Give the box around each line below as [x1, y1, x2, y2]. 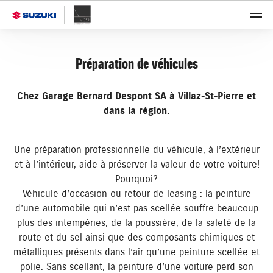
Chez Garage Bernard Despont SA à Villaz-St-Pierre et [17, 90, 256, 102]
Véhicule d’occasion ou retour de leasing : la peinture [22, 188, 251, 200]
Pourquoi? [115, 173, 158, 185]
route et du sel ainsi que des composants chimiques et [18, 232, 255, 244]
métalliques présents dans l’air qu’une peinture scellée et [13, 246, 260, 258]
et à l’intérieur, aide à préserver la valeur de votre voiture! [13, 158, 260, 171]
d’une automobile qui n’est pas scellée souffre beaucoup [15, 202, 258, 214]
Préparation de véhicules [75, 55, 198, 73]
